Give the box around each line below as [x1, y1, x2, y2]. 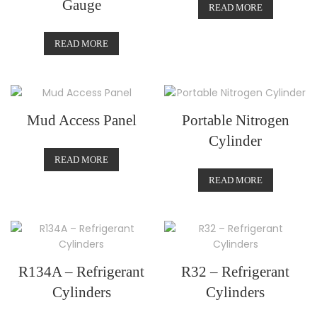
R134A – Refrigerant [18, 263, 145, 281]
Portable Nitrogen [181, 112, 289, 129]
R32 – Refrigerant [181, 263, 290, 281]
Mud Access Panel [26, 112, 137, 129]
